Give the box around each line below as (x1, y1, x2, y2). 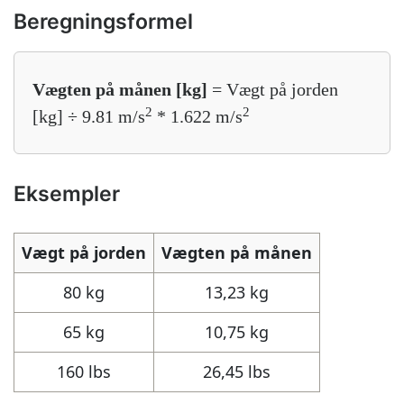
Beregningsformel (14, 9, 193, 33)
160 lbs (57, 361, 111, 382)
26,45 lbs (203, 361, 271, 382)
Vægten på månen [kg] (32, 79, 207, 99)
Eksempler (14, 181, 120, 206)
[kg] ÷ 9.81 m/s (32, 106, 145, 126)
